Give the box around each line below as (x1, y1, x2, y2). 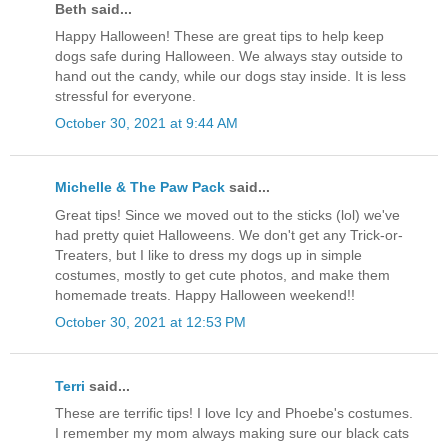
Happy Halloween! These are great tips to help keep (55, 28, 384, 44)
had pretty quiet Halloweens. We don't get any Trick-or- (55, 226, 403, 243)
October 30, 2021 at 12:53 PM (55, 313, 246, 330)
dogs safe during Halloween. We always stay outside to (55, 48, 403, 64)
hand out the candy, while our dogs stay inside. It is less (55, 68, 406, 84)
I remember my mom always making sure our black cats (55, 425, 409, 442)
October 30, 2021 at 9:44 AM (55, 115, 238, 132)
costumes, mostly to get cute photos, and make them (55, 266, 390, 283)
